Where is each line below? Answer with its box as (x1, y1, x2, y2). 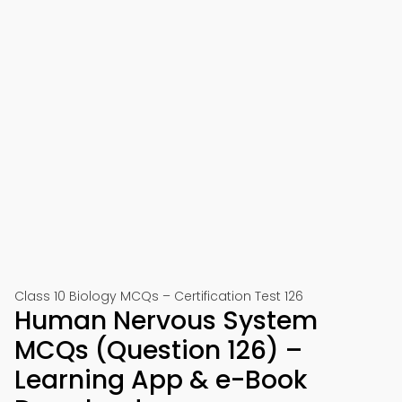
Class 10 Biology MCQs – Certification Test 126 (14, 287, 303, 305)
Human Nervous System (14, 303, 318, 338)
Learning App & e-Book (14, 363, 307, 398)
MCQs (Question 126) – (14, 333, 302, 368)
